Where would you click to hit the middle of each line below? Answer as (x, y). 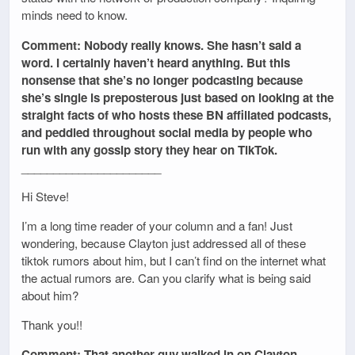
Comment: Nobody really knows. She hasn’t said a (161, 45)
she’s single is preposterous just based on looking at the (177, 97)
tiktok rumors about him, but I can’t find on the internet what (174, 260)
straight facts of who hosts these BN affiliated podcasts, (176, 115)
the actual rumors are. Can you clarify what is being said (166, 278)
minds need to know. (74, 15)
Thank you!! (52, 325)
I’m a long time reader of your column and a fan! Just (157, 225)
